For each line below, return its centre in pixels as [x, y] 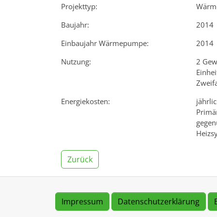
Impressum [82, 201]
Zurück [80, 159]
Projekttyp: [79, 6]
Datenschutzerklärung [159, 201]
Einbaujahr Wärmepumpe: [105, 43]
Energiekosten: [85, 101]
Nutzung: [76, 61]
